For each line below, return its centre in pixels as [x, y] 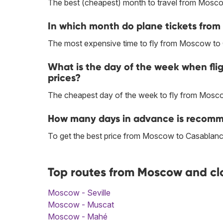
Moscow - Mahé [78, 217]
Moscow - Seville [79, 193]
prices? [64, 78]
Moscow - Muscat [81, 205]
